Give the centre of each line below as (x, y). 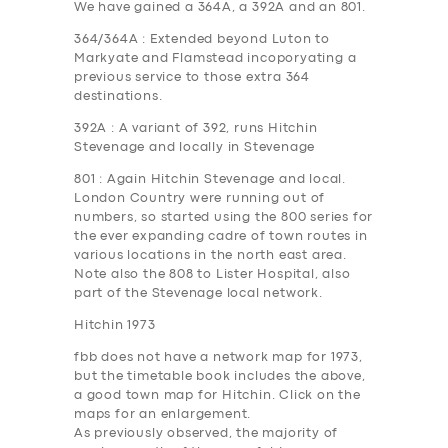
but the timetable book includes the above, (220, 377)
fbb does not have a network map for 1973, (218, 358)
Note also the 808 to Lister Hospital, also (212, 275)
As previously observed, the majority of (206, 434)
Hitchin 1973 (115, 326)
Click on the (320, 396)
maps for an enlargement (161, 415)
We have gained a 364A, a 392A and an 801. (220, 8)
